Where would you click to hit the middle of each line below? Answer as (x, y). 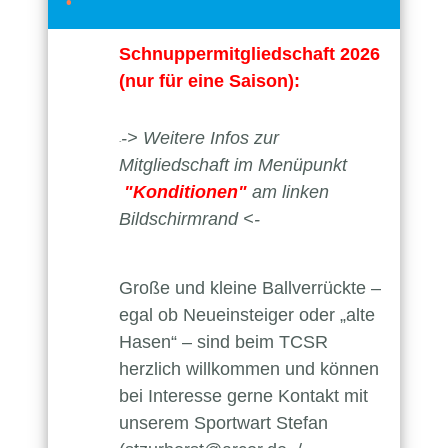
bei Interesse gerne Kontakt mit (243, 395)
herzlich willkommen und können (249, 368)
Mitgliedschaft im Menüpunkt (233, 164)
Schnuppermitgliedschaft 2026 (249, 53)
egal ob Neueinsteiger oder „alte (247, 314)
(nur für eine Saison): (209, 80)
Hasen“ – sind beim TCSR (223, 341)
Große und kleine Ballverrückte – (250, 287)
